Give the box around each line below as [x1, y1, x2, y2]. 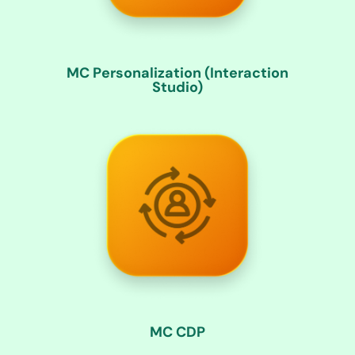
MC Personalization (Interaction [66, 63, 288, 83]
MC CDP [149, 322, 205, 342]
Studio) [151, 78, 203, 97]
